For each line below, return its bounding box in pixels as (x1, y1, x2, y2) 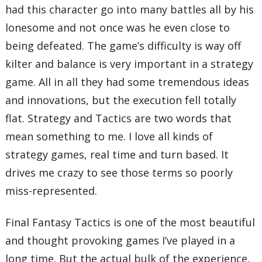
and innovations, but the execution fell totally (5, 93, 237, 108)
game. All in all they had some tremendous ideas (5, 75, 250, 89)
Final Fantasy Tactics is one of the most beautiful (5, 215, 256, 229)
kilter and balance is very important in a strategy (5, 57, 254, 71)
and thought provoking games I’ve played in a (5, 233, 236, 247)
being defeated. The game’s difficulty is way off (5, 39, 242, 53)
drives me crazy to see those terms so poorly (5, 166, 233, 180)
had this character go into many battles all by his (5, 2, 254, 17)
